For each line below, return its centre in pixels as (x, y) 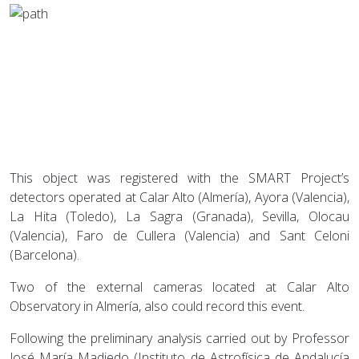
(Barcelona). (44, 255)
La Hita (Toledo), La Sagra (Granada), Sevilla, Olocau (179, 217)
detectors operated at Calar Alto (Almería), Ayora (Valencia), (179, 198)
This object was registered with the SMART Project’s (179, 178)
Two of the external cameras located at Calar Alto (179, 287)
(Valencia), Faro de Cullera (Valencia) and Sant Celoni (179, 236)
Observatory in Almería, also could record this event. (157, 307)
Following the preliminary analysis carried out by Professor (179, 339)
